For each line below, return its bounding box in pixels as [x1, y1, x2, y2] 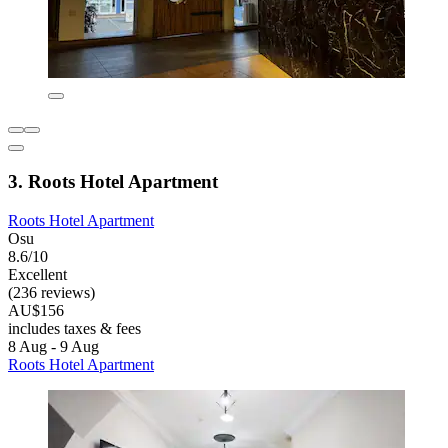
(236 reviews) [8, 283, 95, 301]
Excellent [8, 265, 67, 283]
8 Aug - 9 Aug [8, 337, 99, 355]
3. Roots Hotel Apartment [8, 171, 218, 193]
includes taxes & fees [8, 319, 141, 337]
